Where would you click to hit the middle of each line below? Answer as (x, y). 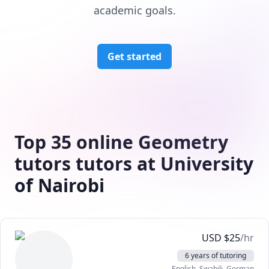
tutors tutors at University (134, 164)
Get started (134, 56)
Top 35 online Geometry (121, 142)
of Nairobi (59, 185)
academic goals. (134, 10)
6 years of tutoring (216, 255)
